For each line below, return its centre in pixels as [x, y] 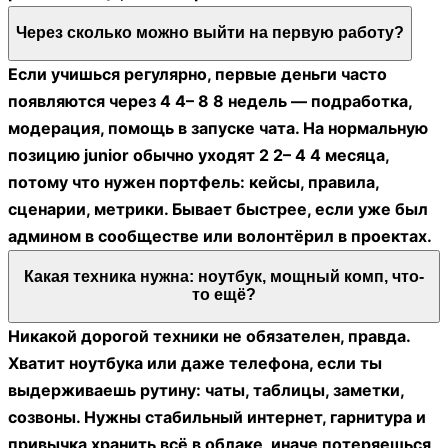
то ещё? [224, 295]
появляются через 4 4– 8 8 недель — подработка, [210, 100]
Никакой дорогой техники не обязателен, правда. [209, 336]
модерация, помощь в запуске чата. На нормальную [218, 127]
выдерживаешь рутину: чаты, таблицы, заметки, [206, 390]
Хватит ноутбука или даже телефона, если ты [195, 363]
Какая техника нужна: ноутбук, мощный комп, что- [224, 277]
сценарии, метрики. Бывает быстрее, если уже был [218, 208]
